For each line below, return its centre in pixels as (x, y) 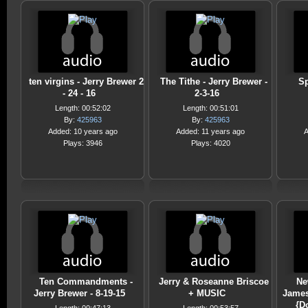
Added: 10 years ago (82, 131)
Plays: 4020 (210, 143)
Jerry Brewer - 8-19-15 (79, 293)
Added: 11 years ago (210, 131)
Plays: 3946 (82, 143)
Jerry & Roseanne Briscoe (214, 282)
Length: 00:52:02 (82, 108)
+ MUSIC (207, 293)
